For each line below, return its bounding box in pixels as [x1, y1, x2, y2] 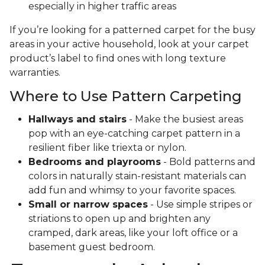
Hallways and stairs [28, 114, 127, 125]
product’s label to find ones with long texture [9, 53, 226, 64]
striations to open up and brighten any [28, 213, 211, 225]
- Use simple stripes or [148, 199, 253, 211]
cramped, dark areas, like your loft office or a [28, 227, 238, 239]
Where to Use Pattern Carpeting [9, 88, 242, 105]
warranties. [9, 67, 60, 79]
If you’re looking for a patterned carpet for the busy [9, 24, 256, 36]
